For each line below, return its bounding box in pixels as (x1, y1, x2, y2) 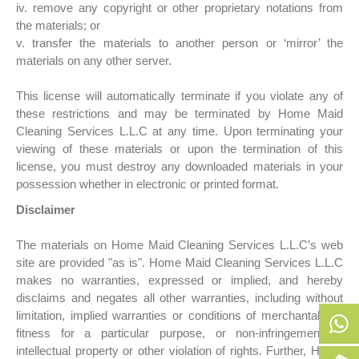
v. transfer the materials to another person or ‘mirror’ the (16, 36, 343, 50)
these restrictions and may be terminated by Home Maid (16, 107, 343, 121)
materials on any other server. (16, 54, 171, 68)
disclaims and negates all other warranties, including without (16, 291, 343, 305)
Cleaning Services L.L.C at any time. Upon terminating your (16, 124, 343, 139)
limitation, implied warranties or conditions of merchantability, (16, 309, 343, 323)
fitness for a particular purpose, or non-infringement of (16, 326, 343, 341)
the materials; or (16, 18, 100, 33)
